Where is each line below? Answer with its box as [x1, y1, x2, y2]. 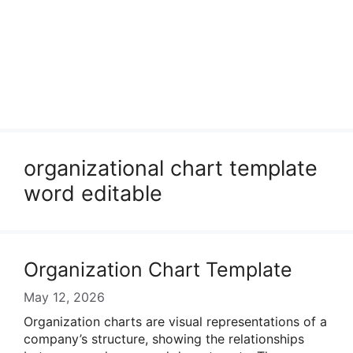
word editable [24, 180, 162, 206]
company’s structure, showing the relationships [24, 331, 304, 347]
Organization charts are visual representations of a [24, 314, 327, 329]
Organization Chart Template [24, 258, 292, 281]
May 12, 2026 [24, 289, 105, 305]
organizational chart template [24, 155, 318, 181]
